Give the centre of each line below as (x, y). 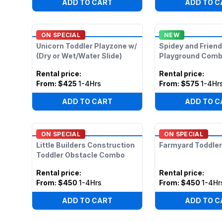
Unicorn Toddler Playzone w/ (86, 46)
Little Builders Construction (85, 145)
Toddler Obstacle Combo (81, 155)
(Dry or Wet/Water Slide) (79, 56)
